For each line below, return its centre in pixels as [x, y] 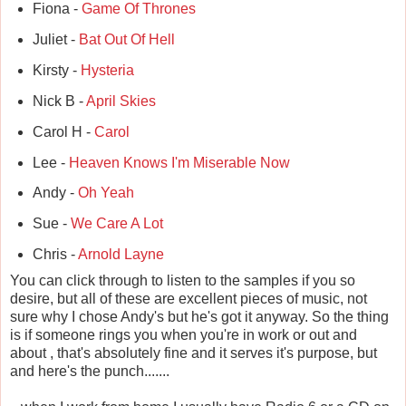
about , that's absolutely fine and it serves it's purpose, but [193, 353]
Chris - [55, 255]
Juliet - [55, 40]
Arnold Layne [121, 255]
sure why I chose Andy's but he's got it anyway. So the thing [199, 317]
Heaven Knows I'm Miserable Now [179, 162]
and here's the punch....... [90, 372]
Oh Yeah [106, 193]
